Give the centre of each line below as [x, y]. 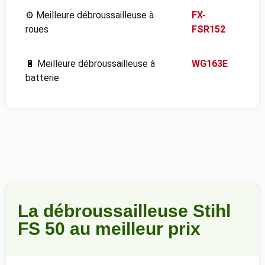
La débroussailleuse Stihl [124, 211]
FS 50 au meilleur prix [109, 228]
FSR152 [209, 29]
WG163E [210, 64]
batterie [42, 78]
